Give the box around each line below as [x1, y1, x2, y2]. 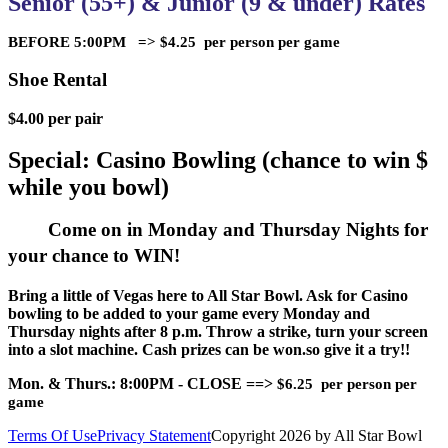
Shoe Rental [8, 69, 107, 91]
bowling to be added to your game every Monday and [8, 305, 370, 323]
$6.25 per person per [277, 376, 417, 393]
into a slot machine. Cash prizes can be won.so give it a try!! [8, 341, 410, 359]
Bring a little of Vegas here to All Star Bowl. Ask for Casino [8, 287, 408, 305]
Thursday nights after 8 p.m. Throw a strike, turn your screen [8, 323, 428, 341]
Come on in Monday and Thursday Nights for [8, 219, 428, 241]
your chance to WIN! [8, 245, 180, 267]
